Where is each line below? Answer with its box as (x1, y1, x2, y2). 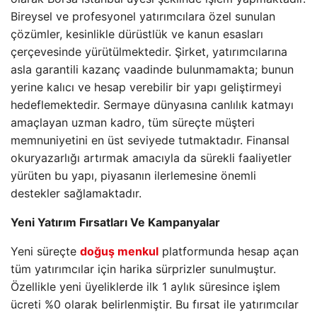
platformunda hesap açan (158, 244, 299, 258)
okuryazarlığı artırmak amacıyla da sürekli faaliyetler (11, 151, 292, 165)
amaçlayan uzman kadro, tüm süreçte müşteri (11, 115, 255, 129)
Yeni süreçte (11, 244, 80, 258)
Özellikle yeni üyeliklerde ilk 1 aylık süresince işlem (11, 279, 280, 294)
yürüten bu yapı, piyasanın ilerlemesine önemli (11, 168, 256, 183)
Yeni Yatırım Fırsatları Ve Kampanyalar (11, 215, 220, 229)
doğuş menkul (80, 244, 158, 258)
